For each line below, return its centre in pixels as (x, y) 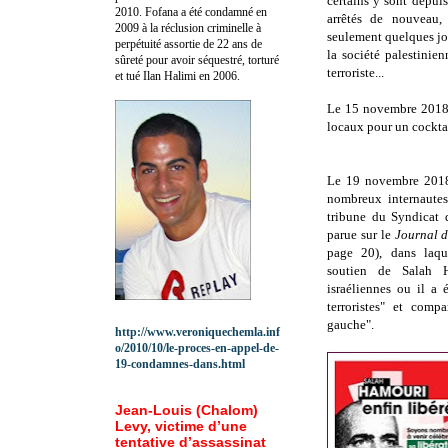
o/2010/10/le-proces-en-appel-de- (197, 347)
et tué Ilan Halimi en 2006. (177, 75)
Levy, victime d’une (181, 425)
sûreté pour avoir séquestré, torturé (197, 59)
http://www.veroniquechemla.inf (197, 331)
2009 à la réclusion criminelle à (188, 27)
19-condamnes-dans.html (180, 363)
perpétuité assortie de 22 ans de (188, 43)
